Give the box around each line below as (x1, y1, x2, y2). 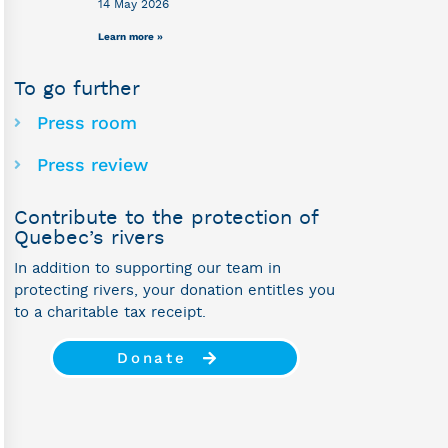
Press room (36, 112, 137, 134)
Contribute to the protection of (14, 208, 318, 229)
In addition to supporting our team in (14, 261, 281, 277)
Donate (117, 349, 187, 368)
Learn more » (98, 31, 164, 43)
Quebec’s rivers (14, 228, 165, 249)
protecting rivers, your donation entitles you (14, 283, 335, 299)
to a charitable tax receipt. (14, 305, 206, 321)
